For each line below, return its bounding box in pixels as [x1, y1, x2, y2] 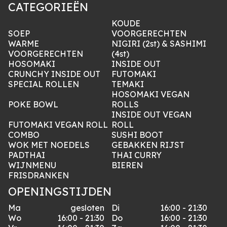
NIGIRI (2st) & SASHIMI [111, 39, 206, 49]
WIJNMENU [8, 160, 56, 171]
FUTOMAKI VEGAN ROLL [8, 120, 108, 130]
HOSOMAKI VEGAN [111, 89, 190, 100]
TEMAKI [111, 79, 144, 90]
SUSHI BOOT [111, 130, 163, 140]
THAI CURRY [111, 150, 162, 161]
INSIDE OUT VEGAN [111, 109, 192, 120]
